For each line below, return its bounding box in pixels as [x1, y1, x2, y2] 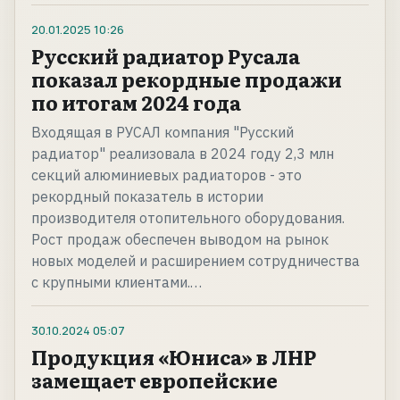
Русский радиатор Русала [31, 41, 300, 71]
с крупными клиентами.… [31, 273, 202, 292]
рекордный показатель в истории [31, 187, 263, 206]
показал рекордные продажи [31, 64, 342, 95]
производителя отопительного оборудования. [31, 209, 345, 228]
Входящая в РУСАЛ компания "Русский [31, 123, 294, 142]
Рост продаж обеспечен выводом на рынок [31, 230, 329, 249]
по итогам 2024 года [31, 87, 241, 118]
